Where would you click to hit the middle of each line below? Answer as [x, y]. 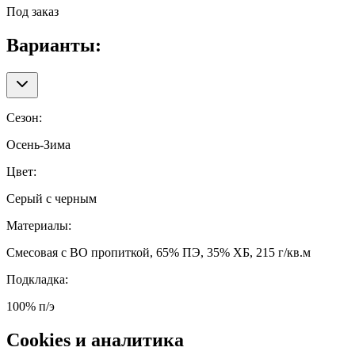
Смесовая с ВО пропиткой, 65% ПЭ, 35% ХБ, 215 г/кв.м [158, 252]
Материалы [37, 225]
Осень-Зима [38, 144]
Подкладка [36, 279]
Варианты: [54, 45]
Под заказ [32, 11]
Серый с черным [52, 198]
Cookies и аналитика [95, 340]
